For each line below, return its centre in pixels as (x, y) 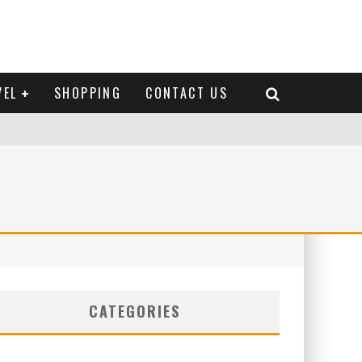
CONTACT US (187, 93)
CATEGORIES (134, 311)
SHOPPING (88, 93)
